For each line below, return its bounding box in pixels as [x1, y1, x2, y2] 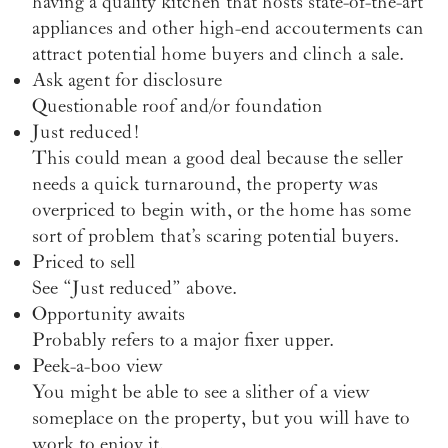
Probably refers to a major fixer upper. [32, 328, 334, 351]
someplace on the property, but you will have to [32, 406, 410, 429]
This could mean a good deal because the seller [32, 146, 403, 169]
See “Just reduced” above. [32, 276, 237, 299]
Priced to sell [32, 250, 135, 273]
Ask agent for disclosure [32, 68, 222, 91]
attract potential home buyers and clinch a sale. [32, 42, 404, 65]
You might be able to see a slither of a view [32, 380, 370, 403]
